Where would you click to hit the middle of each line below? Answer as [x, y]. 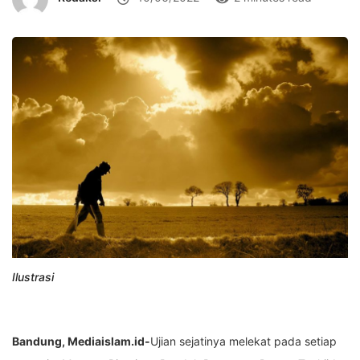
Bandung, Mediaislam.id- [81, 342]
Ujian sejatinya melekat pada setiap [243, 342]
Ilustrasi [33, 277]
